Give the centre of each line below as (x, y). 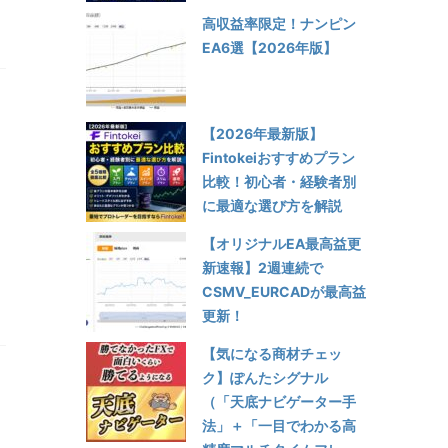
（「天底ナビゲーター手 (279, 401)
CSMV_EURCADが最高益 (284, 291)
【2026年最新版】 (262, 133)
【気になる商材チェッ (272, 353)
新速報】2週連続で (262, 267)
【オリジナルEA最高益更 (281, 243)
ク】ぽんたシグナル (265, 377)
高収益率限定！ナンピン (279, 23)
